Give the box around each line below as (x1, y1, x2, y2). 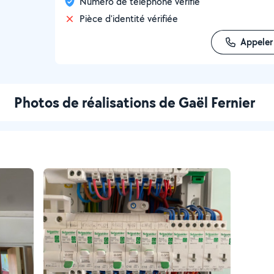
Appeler (240, 35, 273, 48)
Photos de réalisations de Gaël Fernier (14, 92, 255, 112)
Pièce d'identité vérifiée (80, 12, 178, 25)
